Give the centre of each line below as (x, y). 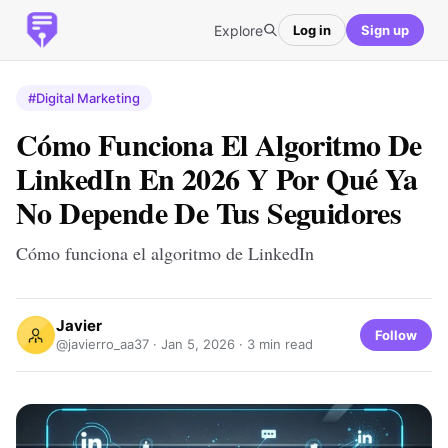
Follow (396, 334)
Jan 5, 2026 (198, 344)
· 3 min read (274, 344)
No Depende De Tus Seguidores (209, 212)
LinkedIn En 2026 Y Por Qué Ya (217, 178)
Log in (312, 29)
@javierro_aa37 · (108, 344)
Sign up (385, 29)
